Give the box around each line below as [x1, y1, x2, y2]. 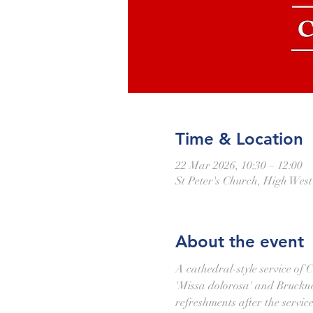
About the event [175, 231, 304, 252]
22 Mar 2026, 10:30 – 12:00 [175, 159, 303, 173]
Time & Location [175, 129, 303, 149]
